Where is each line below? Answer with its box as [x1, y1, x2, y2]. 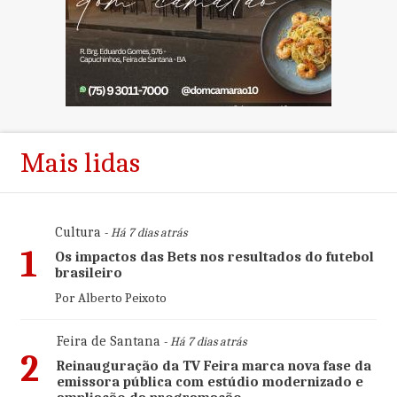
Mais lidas [19, 146, 140, 179]
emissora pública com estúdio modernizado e [56, 374, 363, 390]
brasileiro [54, 265, 122, 281]
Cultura [54, 224, 101, 240]
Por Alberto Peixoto [54, 290, 167, 306]
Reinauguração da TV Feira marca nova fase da [56, 358, 371, 374]
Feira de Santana [56, 333, 160, 349]
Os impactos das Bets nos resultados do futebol [54, 249, 374, 265]
